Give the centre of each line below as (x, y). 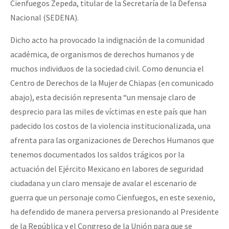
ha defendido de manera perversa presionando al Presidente (114, 211)
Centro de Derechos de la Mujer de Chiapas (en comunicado (112, 83)
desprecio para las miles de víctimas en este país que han (108, 111)
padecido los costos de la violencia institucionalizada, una (110, 125)
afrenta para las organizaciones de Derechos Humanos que (112, 140)
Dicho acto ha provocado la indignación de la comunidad (107, 40)
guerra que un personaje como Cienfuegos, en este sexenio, (113, 197)
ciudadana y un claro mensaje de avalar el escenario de (104, 183)
